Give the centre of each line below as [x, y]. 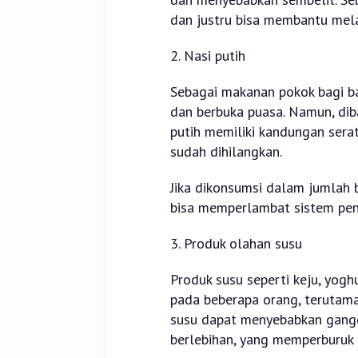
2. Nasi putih [207, 55]
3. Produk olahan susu [236, 243]
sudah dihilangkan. [226, 151]
